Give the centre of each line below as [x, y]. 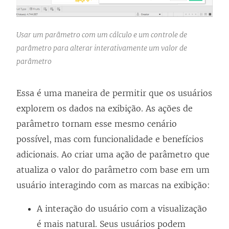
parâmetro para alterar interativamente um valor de [102, 48]
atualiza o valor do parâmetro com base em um [113, 170]
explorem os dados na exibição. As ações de [105, 109]
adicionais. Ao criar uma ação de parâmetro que [113, 155]
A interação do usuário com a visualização [122, 209]
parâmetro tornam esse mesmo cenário [97, 124]
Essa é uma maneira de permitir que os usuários [114, 93]
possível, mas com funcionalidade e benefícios [110, 139]
